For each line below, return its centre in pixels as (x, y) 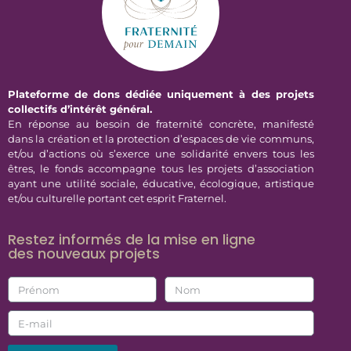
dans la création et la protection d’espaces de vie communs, (161, 139)
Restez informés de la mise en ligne (132, 240)
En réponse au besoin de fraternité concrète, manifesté (161, 124)
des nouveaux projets (84, 254)
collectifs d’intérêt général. (80, 109)
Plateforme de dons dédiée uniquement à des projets (161, 94)
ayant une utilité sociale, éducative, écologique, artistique (161, 183)
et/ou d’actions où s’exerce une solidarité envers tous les (161, 154)
